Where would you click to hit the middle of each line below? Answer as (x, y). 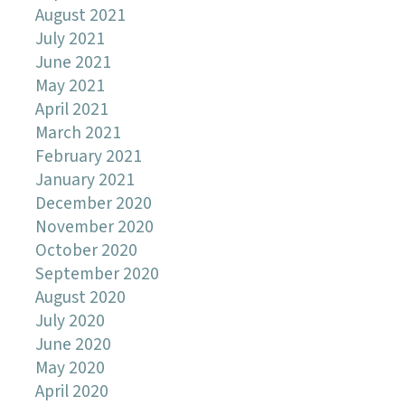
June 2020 (73, 344)
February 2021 (88, 156)
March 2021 (78, 133)
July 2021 (70, 39)
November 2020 (94, 227)
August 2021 (80, 15)
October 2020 (86, 250)
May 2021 (70, 86)
